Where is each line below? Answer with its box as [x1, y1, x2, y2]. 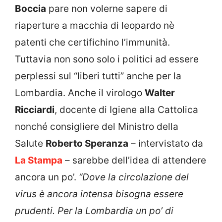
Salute [15, 137, 46, 149]
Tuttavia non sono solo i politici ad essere [15, 53, 199, 65]
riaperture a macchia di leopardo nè [15, 19, 174, 31]
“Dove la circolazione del [79, 171, 189, 183]
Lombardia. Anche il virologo [15, 87, 145, 99]
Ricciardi [15, 104, 55, 115]
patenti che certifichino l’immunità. [15, 36, 170, 48]
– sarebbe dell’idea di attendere [62, 154, 206, 166]
